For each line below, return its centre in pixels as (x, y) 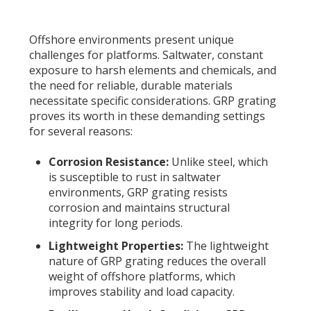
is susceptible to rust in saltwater (134, 177)
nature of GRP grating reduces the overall (157, 261)
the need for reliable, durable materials (131, 85)
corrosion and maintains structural (139, 207)
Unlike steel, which (218, 161)
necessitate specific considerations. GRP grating (153, 100)
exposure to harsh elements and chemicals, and (153, 70)
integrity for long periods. (115, 222)
